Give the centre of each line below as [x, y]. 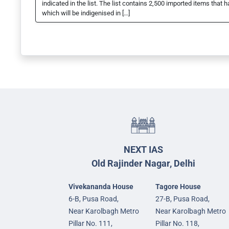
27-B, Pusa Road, [182, 199]
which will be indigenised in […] [86, 13]
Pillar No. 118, [177, 224]
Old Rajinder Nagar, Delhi [143, 164]
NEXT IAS [143, 150]
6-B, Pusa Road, [94, 199]
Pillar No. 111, [90, 224]
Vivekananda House [101, 187]
